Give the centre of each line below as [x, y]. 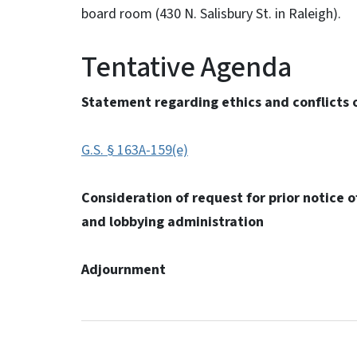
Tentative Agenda [186, 67]
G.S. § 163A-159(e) [135, 150]
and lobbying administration [173, 222]
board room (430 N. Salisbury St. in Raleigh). [211, 14]
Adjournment [124, 270]
